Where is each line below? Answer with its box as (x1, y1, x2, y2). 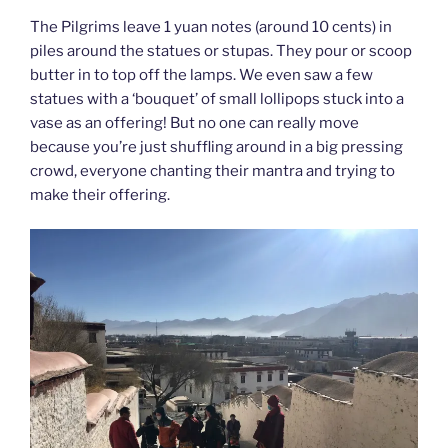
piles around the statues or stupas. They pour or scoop (30, 41, 412, 60)
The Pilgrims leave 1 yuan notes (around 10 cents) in (30, 17, 392, 36)
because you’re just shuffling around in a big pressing (30, 137, 403, 156)
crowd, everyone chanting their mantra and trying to (30, 161, 395, 180)
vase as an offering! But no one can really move (30, 113, 359, 132)
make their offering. (30, 185, 170, 204)
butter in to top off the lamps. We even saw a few (30, 65, 373, 84)
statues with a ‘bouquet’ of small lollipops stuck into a (30, 89, 404, 108)
